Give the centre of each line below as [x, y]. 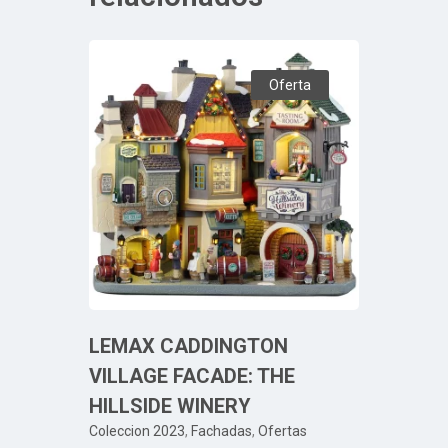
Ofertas [282, 430]
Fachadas [221, 430]
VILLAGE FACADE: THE [192, 375]
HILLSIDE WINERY [170, 405]
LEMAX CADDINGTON [188, 345]
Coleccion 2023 [137, 430]
